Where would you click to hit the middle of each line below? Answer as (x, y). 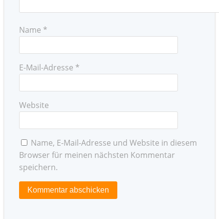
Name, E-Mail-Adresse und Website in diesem (114, 142)
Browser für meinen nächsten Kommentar (97, 155)
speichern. (38, 167)
